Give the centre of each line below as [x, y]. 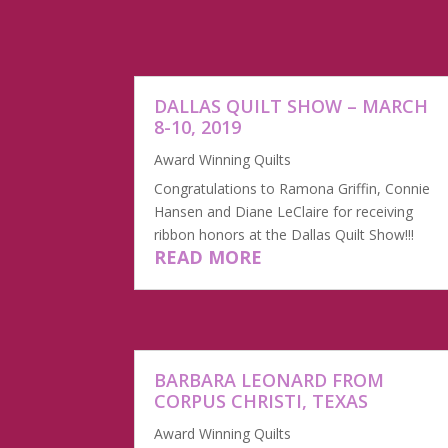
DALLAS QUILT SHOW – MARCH [291, 106]
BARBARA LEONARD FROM [269, 379]
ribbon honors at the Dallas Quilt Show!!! [284, 235]
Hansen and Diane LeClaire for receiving [284, 212]
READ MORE [208, 257]
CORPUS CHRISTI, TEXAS [261, 400]
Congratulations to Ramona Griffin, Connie [292, 189]
